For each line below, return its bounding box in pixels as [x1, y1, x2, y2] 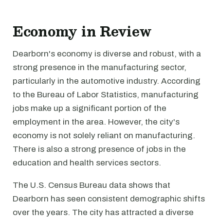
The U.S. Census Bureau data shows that [13, 181, 170, 190]
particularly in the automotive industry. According [13, 76, 200, 86]
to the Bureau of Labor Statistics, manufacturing [13, 90, 199, 99]
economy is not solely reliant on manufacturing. [13, 131, 195, 140]
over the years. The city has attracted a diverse [13, 208, 194, 217]
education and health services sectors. [13, 158, 161, 167]
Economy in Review [13, 20, 151, 42]
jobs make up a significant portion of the [13, 104, 166, 113]
